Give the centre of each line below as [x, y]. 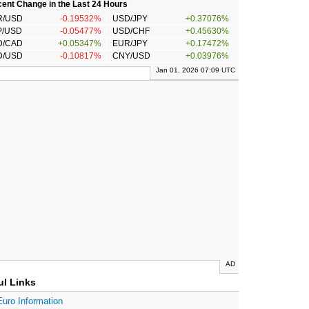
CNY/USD [131, 56]
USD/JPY [130, 19]
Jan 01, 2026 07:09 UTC [196, 70]
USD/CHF [131, 31]
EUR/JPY [130, 44]
